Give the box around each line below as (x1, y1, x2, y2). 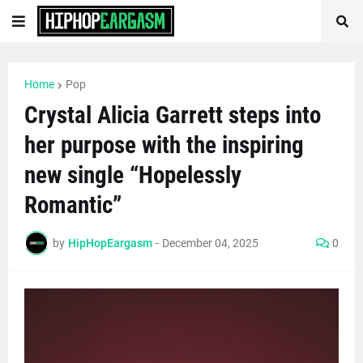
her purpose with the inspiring (24, 131, 304, 159)
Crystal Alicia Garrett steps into (24, 101, 321, 129)
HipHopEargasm (68, 236, 152, 250)
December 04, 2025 (162, 236, 258, 250)
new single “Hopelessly (24, 161, 241, 189)
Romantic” (24, 191, 122, 219)
